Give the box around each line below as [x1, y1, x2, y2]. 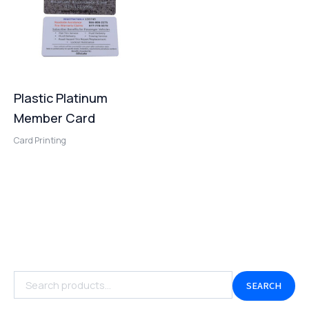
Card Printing [14, 134, 66, 146]
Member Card [14, 110, 95, 127]
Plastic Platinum [14, 90, 108, 107]
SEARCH [246, 278, 281, 293]
